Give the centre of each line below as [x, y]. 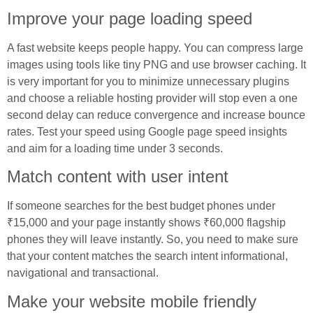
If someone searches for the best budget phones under [141, 206]
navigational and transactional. [83, 273]
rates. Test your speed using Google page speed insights [147, 131]
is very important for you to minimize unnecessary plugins [148, 81]
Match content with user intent [118, 177]
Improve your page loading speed [130, 18]
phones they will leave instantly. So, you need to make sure [153, 240]
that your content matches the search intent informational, [147, 256]
